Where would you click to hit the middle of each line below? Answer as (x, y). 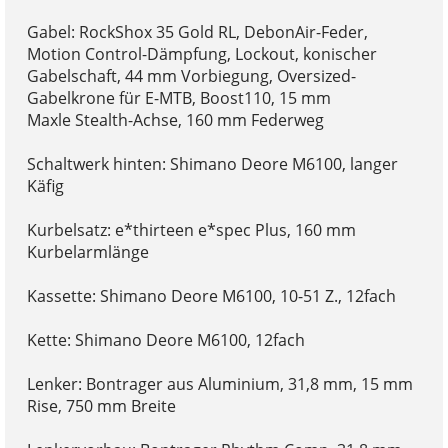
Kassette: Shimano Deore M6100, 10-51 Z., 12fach (211, 295)
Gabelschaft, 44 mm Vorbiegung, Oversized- (191, 75)
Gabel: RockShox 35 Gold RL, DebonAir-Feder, (197, 31)
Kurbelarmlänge (87, 251)
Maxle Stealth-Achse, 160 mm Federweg (175, 119)
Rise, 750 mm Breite (101, 405)
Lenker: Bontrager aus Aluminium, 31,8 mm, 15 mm (219, 383)
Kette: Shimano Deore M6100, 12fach (165, 339)
